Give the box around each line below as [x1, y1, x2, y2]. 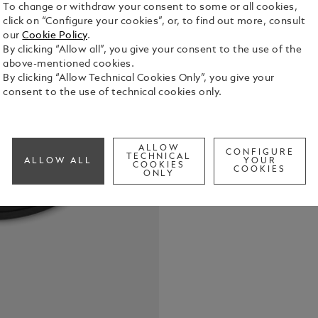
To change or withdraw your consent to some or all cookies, [3, 3, 298, 13]
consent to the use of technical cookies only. [3, 88, 222, 98]
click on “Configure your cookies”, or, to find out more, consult [3, 17, 306, 27]
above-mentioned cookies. [3, 60, 135, 70]
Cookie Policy [22, 31, 87, 41]
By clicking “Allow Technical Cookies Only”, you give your [3, 74, 275, 84]
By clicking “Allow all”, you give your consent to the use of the [3, 45, 302, 55]
